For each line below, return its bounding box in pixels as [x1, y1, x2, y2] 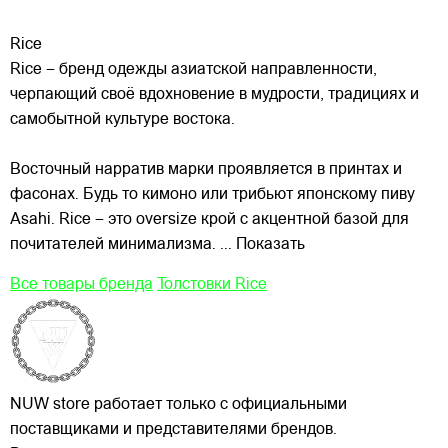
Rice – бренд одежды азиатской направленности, [10, 61, 377, 78]
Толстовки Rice [157, 276, 267, 293]
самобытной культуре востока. [10, 111, 235, 128]
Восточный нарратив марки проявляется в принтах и [10, 161, 402, 178]
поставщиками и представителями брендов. [10, 421, 337, 438]
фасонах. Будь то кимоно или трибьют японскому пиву [10, 186, 415, 203]
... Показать [220, 236, 305, 253]
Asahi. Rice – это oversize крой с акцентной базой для [10, 211, 409, 228]
